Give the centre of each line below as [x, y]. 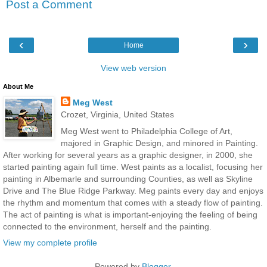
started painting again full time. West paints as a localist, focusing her [133, 167]
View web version [133, 68]
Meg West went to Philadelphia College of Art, [146, 131]
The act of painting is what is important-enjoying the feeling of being [130, 214]
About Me [18, 87]
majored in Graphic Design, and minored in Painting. [159, 143]
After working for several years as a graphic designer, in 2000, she [128, 155]
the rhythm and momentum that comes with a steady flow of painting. [133, 202]
